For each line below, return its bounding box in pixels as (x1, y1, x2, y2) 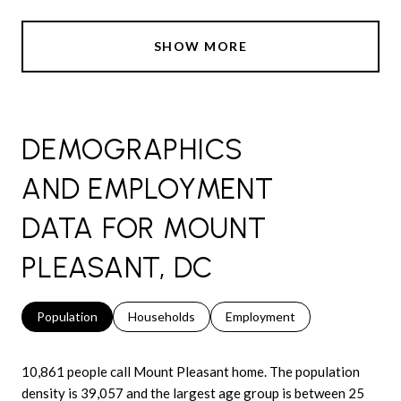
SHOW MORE (153, 38, 248, 54)
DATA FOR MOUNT (21, 210, 267, 245)
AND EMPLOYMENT (21, 171, 274, 206)
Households (128, 308, 195, 324)
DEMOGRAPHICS (21, 132, 243, 166)
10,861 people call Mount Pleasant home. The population (21, 363, 360, 380)
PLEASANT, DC (21, 250, 213, 285)
